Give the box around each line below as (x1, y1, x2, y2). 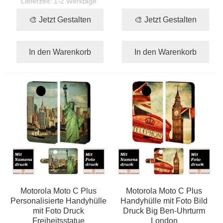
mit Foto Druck (33, 206, 85, 216)
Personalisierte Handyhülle (10, 196, 107, 206)
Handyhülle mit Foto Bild (120, 196, 208, 206)
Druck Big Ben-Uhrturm (123, 206, 206, 216)
